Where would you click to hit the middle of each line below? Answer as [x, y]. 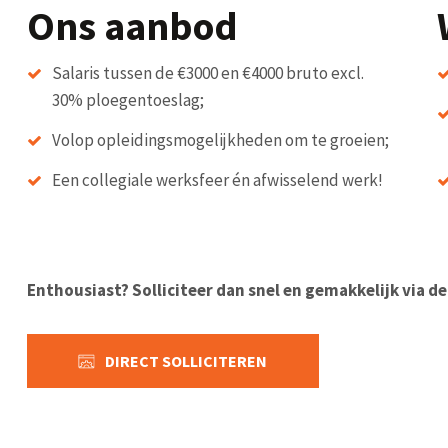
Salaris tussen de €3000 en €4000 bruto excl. [207, 72]
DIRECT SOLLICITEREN [185, 361]
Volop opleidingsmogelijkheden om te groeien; [220, 139]
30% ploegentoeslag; [127, 99]
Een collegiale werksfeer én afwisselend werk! [217, 179]
